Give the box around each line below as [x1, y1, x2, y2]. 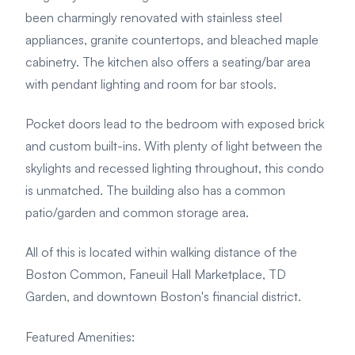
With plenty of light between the [144, 137, 323, 154]
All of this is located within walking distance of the [25, 244, 297, 261]
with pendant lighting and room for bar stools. [25, 75, 277, 92]
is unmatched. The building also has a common [25, 181, 285, 198]
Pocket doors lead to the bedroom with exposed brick [25, 115, 324, 132]
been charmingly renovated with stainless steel [25, 9, 282, 25]
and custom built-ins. [25, 137, 144, 154]
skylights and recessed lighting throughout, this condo [25, 159, 324, 176]
